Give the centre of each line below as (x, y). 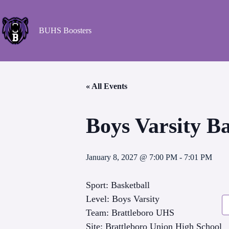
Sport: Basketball (118, 185)
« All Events (107, 86)
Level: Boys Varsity (123, 199)
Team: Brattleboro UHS (130, 213)
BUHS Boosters (65, 30)
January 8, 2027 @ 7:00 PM (132, 157)
